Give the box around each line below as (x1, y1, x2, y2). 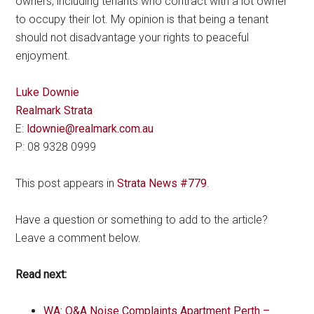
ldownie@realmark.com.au (27, 121, 154, 135)
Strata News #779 (117, 176, 207, 190)
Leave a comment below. (15, 231, 142, 245)
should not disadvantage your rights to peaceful (15, 30, 250, 44)
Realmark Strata (15, 103, 93, 117)
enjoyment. (15, 48, 71, 62)
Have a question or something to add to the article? (15, 212, 268, 226)
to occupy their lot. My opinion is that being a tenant (15, 12, 269, 26)
